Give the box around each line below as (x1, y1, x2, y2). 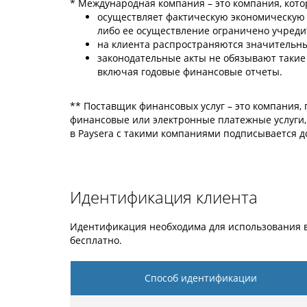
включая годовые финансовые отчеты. (97, 65, 282, 78)
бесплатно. (70, 234, 122, 247)
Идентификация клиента (70, 186, 258, 208)
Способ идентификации (144, 271, 257, 284)
